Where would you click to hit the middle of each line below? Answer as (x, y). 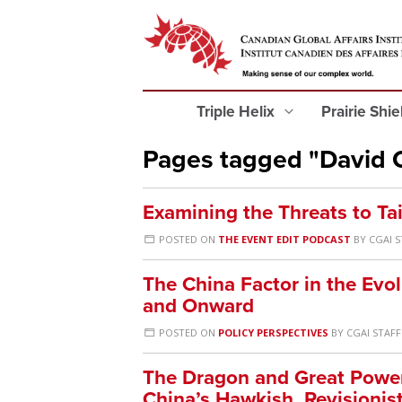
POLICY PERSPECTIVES (274, 332)
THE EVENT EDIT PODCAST (285, 239)
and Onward (198, 306)
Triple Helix (237, 112)
